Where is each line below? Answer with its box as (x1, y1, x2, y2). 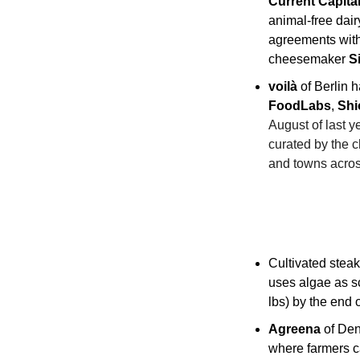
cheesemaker (268, 52, 349, 66)
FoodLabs (268, 99, 331, 112)
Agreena (268, 322, 321, 336)
